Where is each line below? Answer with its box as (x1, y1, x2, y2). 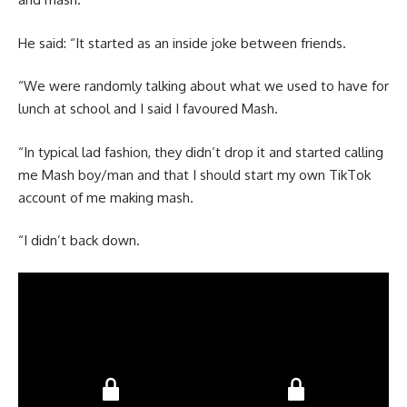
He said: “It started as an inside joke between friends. (18, 34, 346, 52)
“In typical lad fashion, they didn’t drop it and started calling (18, 143, 383, 161)
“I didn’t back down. (18, 232, 140, 250)
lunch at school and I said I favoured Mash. (18, 100, 278, 118)
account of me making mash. (18, 188, 194, 206)
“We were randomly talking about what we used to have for (18, 77, 389, 95)
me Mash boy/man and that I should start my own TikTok (18, 165, 371, 184)
